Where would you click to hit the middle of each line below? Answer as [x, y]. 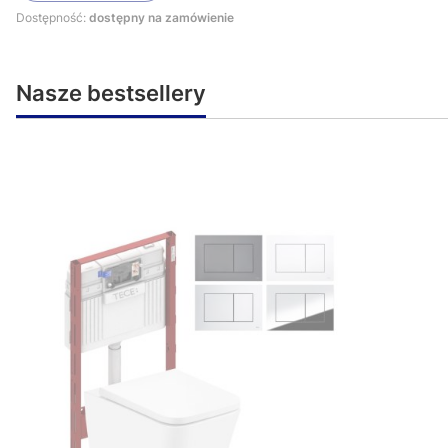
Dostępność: [52, 17]
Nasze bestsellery [111, 92]
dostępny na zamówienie [161, 17]
